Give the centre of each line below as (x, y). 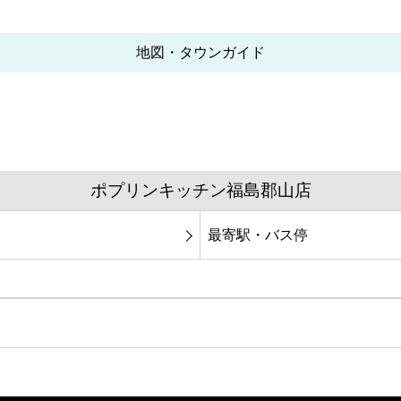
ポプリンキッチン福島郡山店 (200, 191)
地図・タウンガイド (200, 53)
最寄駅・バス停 (258, 235)
